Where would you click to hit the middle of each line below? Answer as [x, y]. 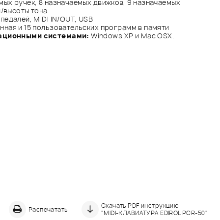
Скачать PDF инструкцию [140, 206]
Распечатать [48, 209]
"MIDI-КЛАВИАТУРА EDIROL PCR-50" [154, 213]
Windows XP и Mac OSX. [132, 35]
